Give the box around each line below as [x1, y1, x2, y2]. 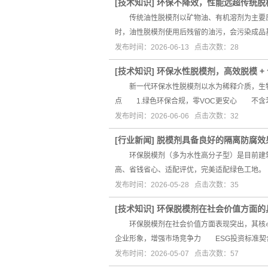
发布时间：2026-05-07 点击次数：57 [115, 249, 239, 258]
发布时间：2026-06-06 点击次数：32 [115, 112, 239, 120]
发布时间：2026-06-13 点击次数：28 [115, 43, 239, 51]
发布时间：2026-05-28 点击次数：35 [115, 181, 239, 189]
